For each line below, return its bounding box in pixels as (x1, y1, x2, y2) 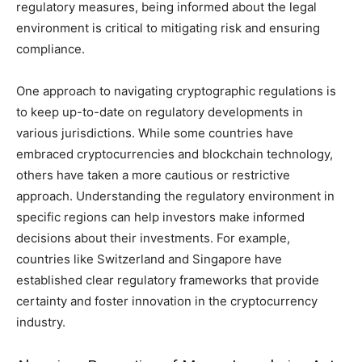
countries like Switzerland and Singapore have (16, 250, 282, 267)
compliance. (16, 40, 85, 57)
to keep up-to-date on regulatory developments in (16, 103, 303, 120)
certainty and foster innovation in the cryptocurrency (16, 293, 318, 309)
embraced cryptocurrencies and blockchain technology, (16, 145, 333, 162)
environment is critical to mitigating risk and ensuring (16, 19, 320, 36)
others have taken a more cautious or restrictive (16, 166, 290, 183)
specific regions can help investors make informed (16, 208, 305, 225)
